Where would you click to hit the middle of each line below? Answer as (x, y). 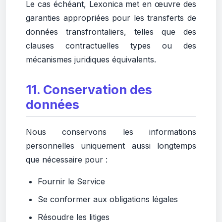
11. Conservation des (89, 90)
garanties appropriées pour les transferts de (111, 18)
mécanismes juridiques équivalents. (91, 59)
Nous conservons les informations (111, 132)
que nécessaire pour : (67, 160)
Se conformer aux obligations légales (108, 199)
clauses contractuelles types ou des (111, 46)
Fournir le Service (71, 181)
